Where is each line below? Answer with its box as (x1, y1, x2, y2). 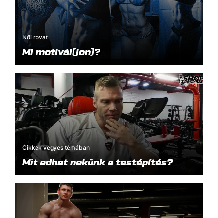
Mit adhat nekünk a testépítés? (22, 156, 173, 167)
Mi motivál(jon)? (22, 46, 100, 57)
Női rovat (22, 34, 48, 41)
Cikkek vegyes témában (22, 144, 90, 152)
